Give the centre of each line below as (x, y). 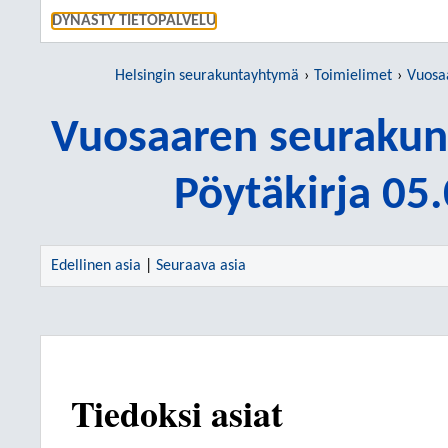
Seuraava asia (201, 266)
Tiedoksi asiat (177, 413)
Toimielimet (353, 76)
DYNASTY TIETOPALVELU (134, 21)
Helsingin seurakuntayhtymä (207, 76)
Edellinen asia (96, 266)
